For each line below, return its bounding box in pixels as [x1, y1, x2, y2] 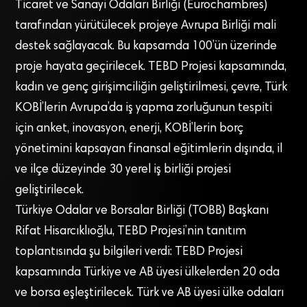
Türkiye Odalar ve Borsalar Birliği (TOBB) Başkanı [15, 204, 269, 217]
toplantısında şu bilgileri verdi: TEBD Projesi [15, 245, 243, 258]
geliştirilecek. [15, 184, 84, 197]
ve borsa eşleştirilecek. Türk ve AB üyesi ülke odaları [15, 286, 284, 299]
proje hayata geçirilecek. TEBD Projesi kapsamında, [15, 60, 287, 73]
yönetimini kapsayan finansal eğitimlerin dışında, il [15, 143, 283, 156]
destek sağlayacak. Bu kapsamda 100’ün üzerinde [15, 40, 278, 53]
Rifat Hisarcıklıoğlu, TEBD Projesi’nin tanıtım [15, 225, 247, 238]
